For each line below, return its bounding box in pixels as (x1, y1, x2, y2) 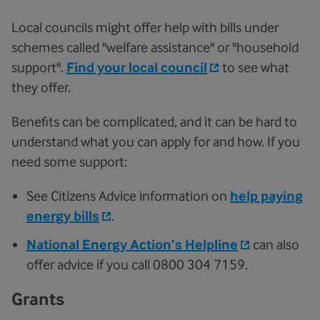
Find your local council (66, 59, 207, 76)
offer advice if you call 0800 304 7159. (26, 256, 248, 272)
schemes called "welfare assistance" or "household (11, 39, 299, 55)
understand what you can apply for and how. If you (11, 134, 300, 149)
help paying (230, 188, 303, 204)
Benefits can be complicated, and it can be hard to (11, 114, 297, 129)
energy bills (26, 208, 99, 224)
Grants (11, 289, 64, 309)
